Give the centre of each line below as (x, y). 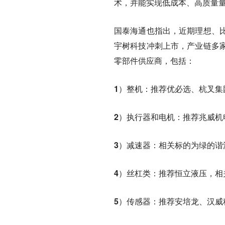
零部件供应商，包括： (154, 61)
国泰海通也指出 (142, 30)
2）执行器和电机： (148, 117)
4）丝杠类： (136, 173)
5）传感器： (136, 201)
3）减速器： (136, 145)
